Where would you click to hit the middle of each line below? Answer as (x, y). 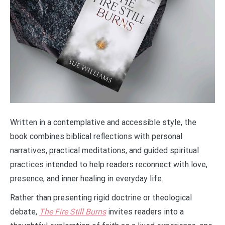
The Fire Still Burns (73, 212)
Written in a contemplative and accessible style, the (103, 123)
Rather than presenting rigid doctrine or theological (101, 198)
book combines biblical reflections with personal (96, 137)
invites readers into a (145, 212)
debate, (25, 212)
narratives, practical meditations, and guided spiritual (104, 151)
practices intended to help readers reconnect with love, (109, 165)
